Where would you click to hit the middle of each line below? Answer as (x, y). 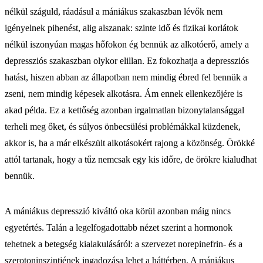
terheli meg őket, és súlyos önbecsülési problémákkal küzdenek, (123, 126)
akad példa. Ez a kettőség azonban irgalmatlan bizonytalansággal (124, 110)
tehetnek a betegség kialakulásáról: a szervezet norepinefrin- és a (124, 244)
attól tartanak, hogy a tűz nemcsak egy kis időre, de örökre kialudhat (131, 159)
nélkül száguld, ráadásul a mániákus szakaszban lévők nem (114, 11)
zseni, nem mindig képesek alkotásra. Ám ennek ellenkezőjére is (124, 93)
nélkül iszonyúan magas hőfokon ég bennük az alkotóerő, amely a (127, 44)
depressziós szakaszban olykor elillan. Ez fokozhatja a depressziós (127, 60)
